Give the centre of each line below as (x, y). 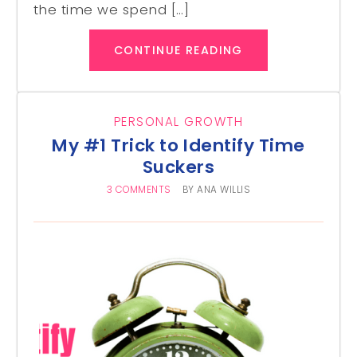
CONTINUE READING (178, 51)
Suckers (178, 167)
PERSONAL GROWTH (178, 122)
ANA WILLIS (224, 190)
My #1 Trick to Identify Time (178, 146)
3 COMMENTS (139, 190)
